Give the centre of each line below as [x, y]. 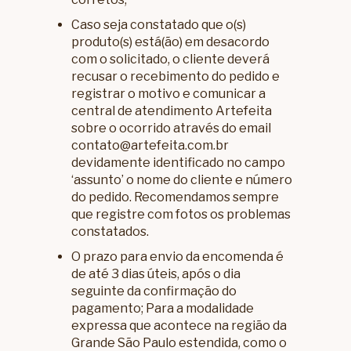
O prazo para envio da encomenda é [178, 257]
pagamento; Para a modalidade [163, 309]
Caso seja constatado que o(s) [159, 25]
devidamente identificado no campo [179, 163]
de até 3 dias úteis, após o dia [156, 274]
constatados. [110, 232]
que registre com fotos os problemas [181, 215]
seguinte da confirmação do [154, 291]
